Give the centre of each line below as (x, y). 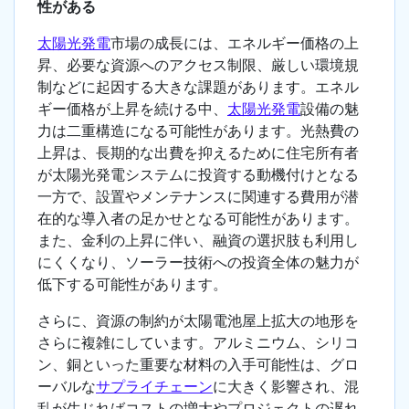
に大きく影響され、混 (286, 387)
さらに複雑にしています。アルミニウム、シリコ (198, 343)
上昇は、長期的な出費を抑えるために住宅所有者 (198, 153)
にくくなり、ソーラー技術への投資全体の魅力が (198, 262)
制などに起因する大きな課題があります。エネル (198, 87)
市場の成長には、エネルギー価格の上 (235, 43)
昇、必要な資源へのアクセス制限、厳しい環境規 (198, 65)
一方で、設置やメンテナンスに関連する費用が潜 (198, 197)
